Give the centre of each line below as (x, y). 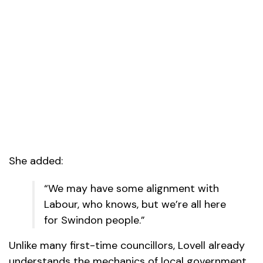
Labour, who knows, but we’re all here (135, 205)
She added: (36, 161)
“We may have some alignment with (131, 189)
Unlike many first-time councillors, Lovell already (127, 246)
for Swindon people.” (95, 220)
